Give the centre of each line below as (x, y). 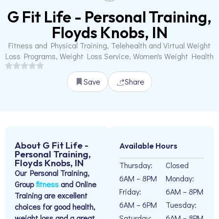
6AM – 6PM (138, 205)
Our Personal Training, (52, 173)
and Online (77, 184)
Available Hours (148, 146)
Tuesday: (181, 205)
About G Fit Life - (52, 145)
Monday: (180, 178)
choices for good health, (55, 207)
